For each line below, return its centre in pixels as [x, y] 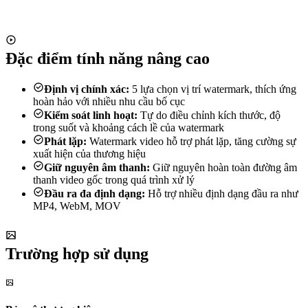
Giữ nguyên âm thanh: [97, 167]
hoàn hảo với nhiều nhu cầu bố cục [109, 101]
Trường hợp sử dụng [77, 253]
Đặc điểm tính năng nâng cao [108, 58]
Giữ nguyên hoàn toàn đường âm [223, 167]
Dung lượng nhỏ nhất [163, 30]
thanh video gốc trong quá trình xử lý [114, 179]
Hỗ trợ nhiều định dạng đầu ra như [222, 193]
